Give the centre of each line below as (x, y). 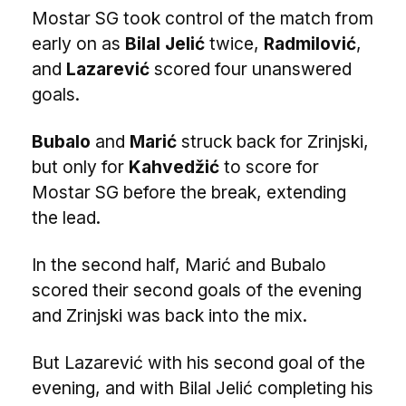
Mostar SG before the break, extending (189, 192)
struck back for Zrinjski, (273, 141)
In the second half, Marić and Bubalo (179, 265)
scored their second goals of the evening (197, 290)
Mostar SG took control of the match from (203, 18)
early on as (78, 43)
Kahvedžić (174, 167)
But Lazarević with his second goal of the (198, 362)
